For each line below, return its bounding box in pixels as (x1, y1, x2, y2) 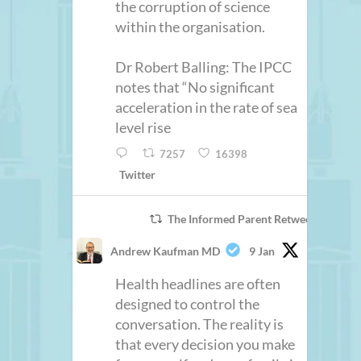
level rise (115, 118, 172, 136)
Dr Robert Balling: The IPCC (115, 57, 293, 76)
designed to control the (115, 295, 260, 313)
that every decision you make (115, 335, 296, 354)
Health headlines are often (115, 275, 281, 293)
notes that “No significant (115, 77, 276, 96)
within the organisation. (115, 17, 266, 35)
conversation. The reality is (115, 315, 284, 334)
